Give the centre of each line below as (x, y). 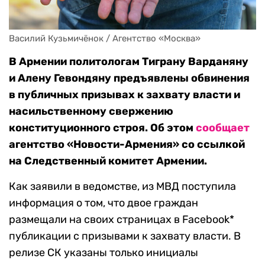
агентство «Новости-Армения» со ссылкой (127, 145)
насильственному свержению (91, 112)
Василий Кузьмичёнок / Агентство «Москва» (105, 39)
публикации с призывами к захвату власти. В (125, 236)
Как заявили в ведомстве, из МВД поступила (122, 187)
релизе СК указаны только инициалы (104, 253)
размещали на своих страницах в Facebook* (122, 220)
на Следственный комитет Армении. (108, 161)
